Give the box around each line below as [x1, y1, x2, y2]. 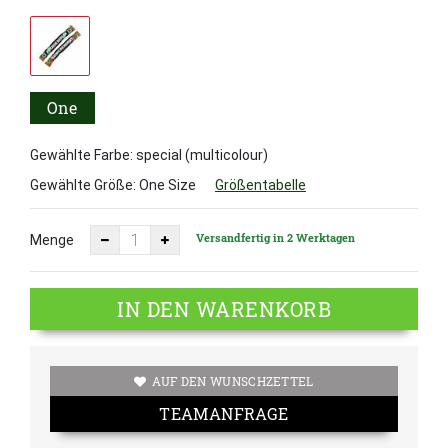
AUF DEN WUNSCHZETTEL [151, 373, 314, 390]
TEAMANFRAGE [159, 403, 289, 425]
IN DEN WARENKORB [117, 296, 331, 323]
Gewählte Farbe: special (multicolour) [30, 147, 268, 164]
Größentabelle [215, 177, 306, 194]
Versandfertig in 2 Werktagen [196, 229, 355, 245]
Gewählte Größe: [30, 177, 139, 194]
